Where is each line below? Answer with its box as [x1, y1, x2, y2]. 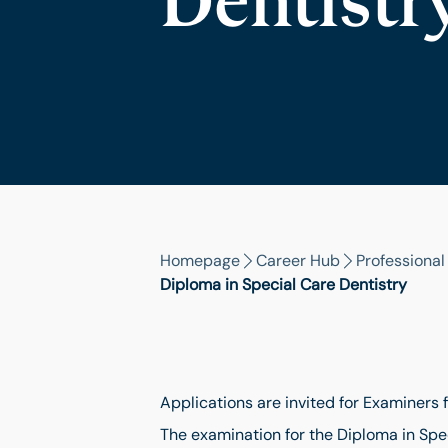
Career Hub [256, 250, 340, 271]
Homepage [160, 250, 240, 271]
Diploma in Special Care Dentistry [160, 274, 407, 295]
